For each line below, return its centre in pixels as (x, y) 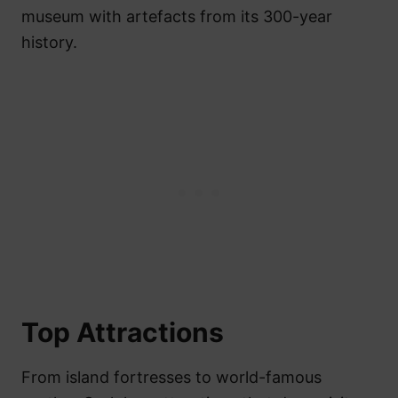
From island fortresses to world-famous (171, 377)
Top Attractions (123, 332)
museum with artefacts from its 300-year (177, 16)
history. (49, 42)
